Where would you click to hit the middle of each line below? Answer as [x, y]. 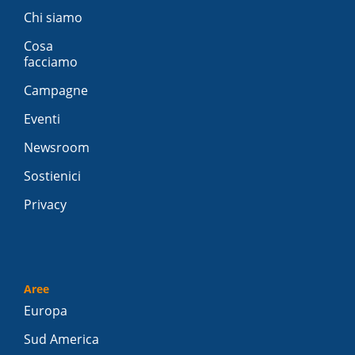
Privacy [45, 205]
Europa [46, 311]
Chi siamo [53, 18]
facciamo [51, 62]
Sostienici [52, 176]
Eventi [42, 119]
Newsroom [57, 148]
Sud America [61, 340]
